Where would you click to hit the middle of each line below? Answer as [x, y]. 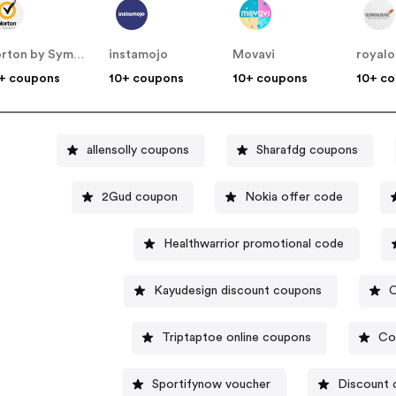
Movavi [254, 55]
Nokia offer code [293, 197]
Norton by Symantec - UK [80, 55]
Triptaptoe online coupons [236, 337]
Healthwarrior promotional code [253, 244]
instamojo [139, 55]
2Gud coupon [139, 197]
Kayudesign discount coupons [237, 290]
